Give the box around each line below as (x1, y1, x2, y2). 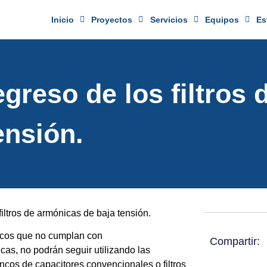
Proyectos (91, 15, 133, 24)
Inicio (51, 15, 74, 24)
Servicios (150, 15, 188, 24)
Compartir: (210, 235, 260, 247)
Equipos (204, 15, 239, 24)
